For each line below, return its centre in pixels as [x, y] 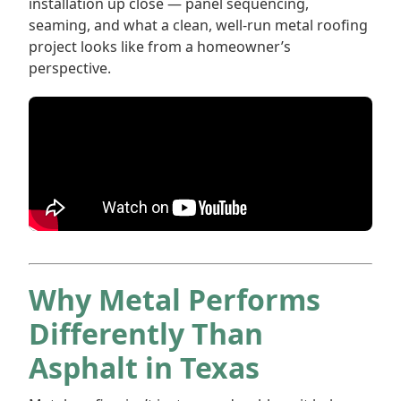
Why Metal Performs [175, 299]
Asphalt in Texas [144, 367]
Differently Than [146, 333]
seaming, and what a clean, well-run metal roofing [198, 25]
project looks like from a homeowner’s [160, 47]
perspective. [70, 68]
